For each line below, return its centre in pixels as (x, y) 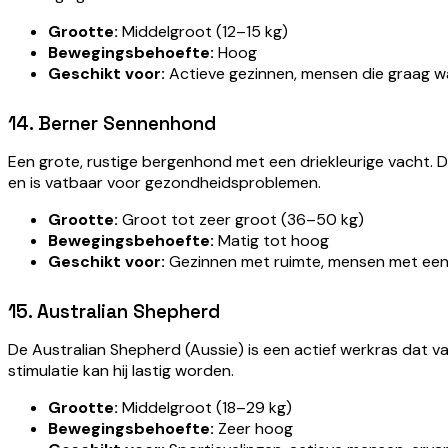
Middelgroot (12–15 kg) (203, 31)
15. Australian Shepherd (114, 311)
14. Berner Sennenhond (112, 123)
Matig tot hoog (271, 240)
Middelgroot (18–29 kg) (205, 407)
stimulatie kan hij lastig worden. (121, 370)
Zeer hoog (253, 428)
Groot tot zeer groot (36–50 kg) (241, 219)
